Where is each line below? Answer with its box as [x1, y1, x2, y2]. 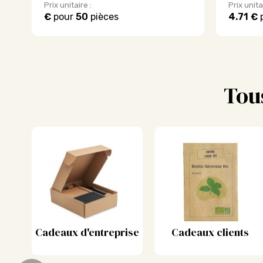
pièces [87, 11, 119, 22]
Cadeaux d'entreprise [35, 225, 139, 240]
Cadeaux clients [171, 225, 249, 240]
